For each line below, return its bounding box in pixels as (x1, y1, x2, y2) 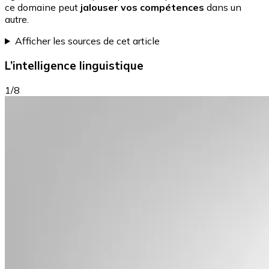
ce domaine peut (5, 1, 78, 14)
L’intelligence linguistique (5, 58, 144, 73)
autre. (5, 13, 29, 26)
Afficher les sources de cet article (14, 35, 160, 47)
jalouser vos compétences (78, 1, 204, 14)
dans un (204, 1, 241, 14)
